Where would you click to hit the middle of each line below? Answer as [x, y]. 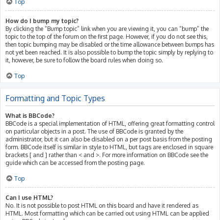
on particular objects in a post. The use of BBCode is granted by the [94, 131]
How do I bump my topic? [42, 21]
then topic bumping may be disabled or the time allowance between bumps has [110, 44]
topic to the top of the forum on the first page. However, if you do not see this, [107, 36]
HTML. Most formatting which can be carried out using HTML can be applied [107, 213]
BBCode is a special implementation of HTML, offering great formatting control [110, 123]
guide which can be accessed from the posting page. [75, 163]
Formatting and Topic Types [55, 98]
